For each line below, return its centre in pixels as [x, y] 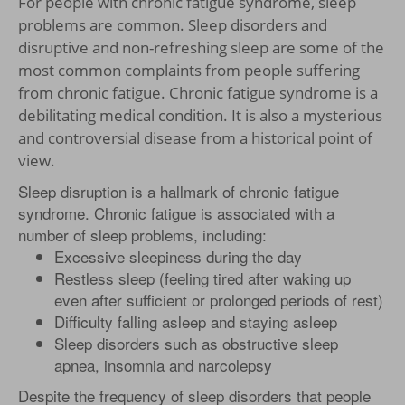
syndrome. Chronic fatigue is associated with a [176, 213]
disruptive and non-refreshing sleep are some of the [201, 48]
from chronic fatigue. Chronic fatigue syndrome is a [198, 93]
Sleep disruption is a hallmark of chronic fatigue [179, 192]
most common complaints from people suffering [189, 71]
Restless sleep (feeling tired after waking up [202, 278]
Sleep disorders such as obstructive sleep [196, 344]
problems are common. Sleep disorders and [173, 25]
